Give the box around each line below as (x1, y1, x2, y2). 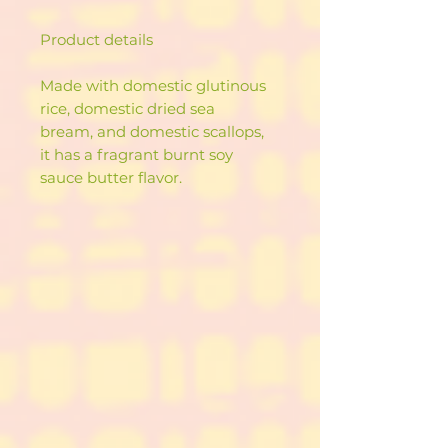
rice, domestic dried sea (40, 99, 215, 119)
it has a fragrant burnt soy (40, 145, 233, 165)
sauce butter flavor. (40, 168, 182, 188)
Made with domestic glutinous (40, 76, 266, 96)
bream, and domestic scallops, (40, 122, 264, 142)
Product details (40, 30, 157, 50)
